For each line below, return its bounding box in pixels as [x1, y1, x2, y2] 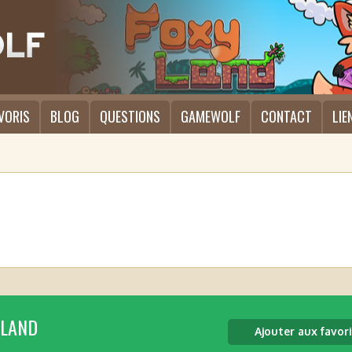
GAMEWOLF [181, 106, 240, 126]
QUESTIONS [100, 106, 160, 126]
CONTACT [261, 106, 312, 126]
